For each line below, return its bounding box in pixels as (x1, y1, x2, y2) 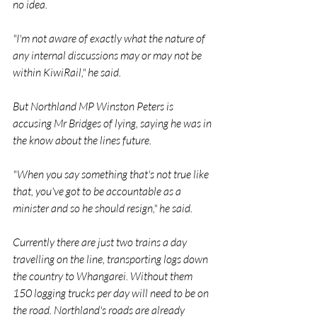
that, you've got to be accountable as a (13, 184, 183, 198)
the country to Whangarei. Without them (13, 269, 195, 283)
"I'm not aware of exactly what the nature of (13, 31, 207, 45)
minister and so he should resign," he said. (13, 201, 192, 215)
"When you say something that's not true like (13, 167, 211, 181)
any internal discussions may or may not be (13, 48, 204, 62)
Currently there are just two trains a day (13, 235, 189, 249)
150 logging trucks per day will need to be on (13, 286, 211, 300)
